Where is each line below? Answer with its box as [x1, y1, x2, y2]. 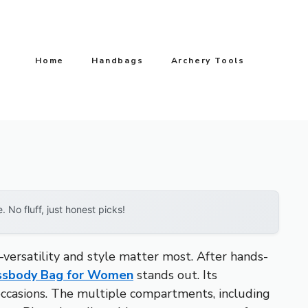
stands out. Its [133, 266, 217, 283]
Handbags [91, 54, 144, 66]
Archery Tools [170, 54, 245, 66]
